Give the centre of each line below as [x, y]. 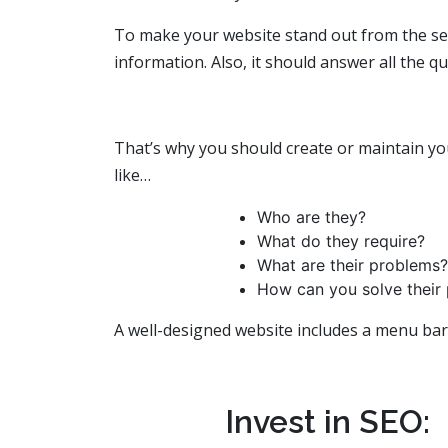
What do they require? [340, 241]
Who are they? [311, 217]
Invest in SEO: [327, 422]
